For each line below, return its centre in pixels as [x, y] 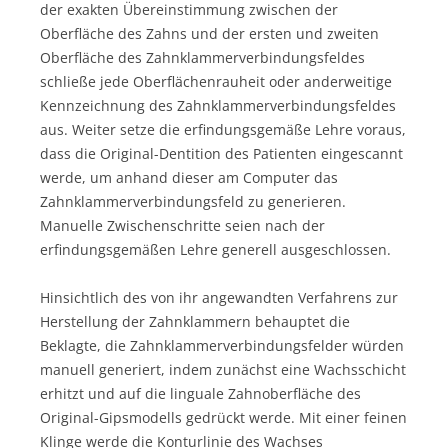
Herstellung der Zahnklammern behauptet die [195, 321]
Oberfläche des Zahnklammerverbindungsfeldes [202, 57]
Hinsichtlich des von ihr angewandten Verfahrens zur [219, 297]
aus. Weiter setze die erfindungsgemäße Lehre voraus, [223, 129]
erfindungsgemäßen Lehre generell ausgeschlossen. [215, 249]
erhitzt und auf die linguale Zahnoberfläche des [200, 393]
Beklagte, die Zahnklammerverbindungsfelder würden [222, 345]
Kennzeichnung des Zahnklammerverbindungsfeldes [218, 105]
